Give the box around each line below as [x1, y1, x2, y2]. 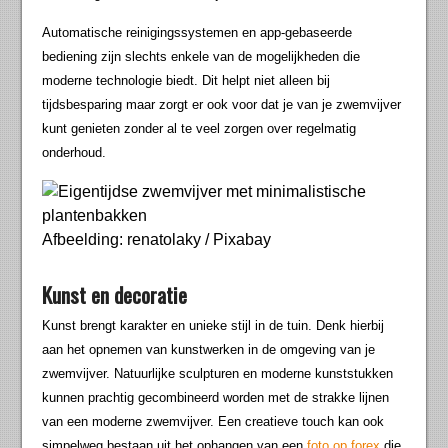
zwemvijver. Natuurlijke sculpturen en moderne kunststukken [42, 366, 394, 382]
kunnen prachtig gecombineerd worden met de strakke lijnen [42, 390, 390, 406]
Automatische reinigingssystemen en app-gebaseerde [42, 25, 353, 41]
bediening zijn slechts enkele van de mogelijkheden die [42, 49, 361, 65]
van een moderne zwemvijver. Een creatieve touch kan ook [42, 414, 385, 430]
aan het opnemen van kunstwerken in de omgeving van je [42, 342, 376, 358]
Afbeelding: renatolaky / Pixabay [42, 231, 272, 249]
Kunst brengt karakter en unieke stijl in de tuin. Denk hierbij [42, 318, 385, 334]
